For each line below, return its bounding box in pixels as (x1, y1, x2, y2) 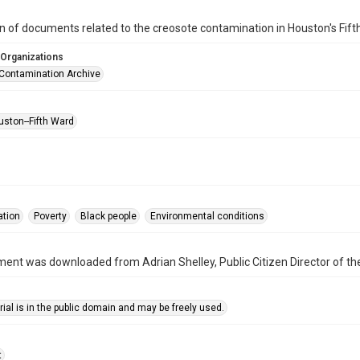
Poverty (34, 211, 67, 222)
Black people (80, 211, 137, 222)
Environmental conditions (150, 211, 264, 222)
